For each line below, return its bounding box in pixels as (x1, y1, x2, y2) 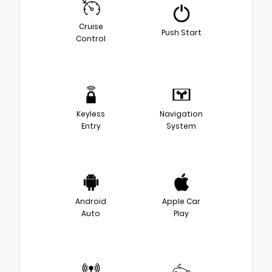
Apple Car (162, 195, 200, 206)
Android (75, 195, 106, 206)
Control (76, 33, 106, 44)
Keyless (76, 108, 105, 119)
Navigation (160, 108, 203, 119)
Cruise (78, 21, 103, 32)
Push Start (161, 27, 202, 38)
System (166, 120, 196, 131)
